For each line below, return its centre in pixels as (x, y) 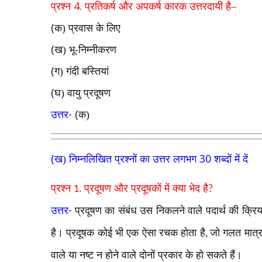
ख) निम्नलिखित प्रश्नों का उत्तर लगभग (127, 159)
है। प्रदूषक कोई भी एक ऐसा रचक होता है (128, 233)
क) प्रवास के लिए (87, 28)
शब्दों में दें (231, 159)
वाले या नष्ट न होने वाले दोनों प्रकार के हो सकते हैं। (146, 255)
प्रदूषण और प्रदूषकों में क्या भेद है (146, 188)
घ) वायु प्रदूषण (82, 93)
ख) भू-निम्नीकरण (85, 50)
